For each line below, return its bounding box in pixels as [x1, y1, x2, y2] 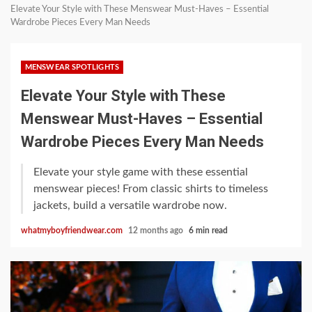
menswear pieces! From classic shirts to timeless [33, 182, 268, 194]
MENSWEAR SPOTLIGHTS [25, 63, 119, 71]
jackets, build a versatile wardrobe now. [33, 199, 227, 211]
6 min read [189, 226, 228, 235]
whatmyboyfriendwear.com [21, 226, 125, 235]
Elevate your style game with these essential [33, 166, 248, 178]
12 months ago [128, 226, 185, 235]
